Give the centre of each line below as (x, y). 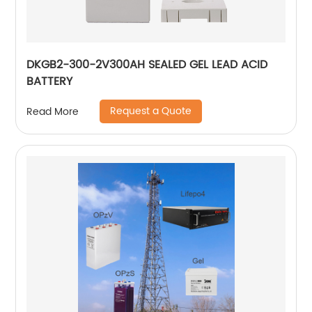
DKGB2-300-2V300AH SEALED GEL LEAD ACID (147, 65)
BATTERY (50, 82)
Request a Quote (151, 111)
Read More (53, 111)
